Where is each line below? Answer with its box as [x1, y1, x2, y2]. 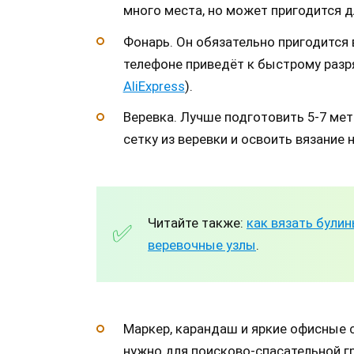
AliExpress [122, 77, 185, 94]
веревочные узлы [148, 237, 256, 254]
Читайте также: [148, 215, 247, 232]
